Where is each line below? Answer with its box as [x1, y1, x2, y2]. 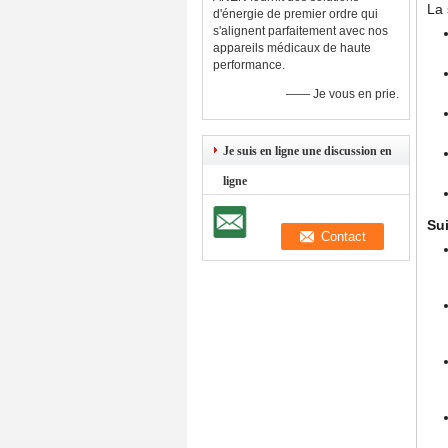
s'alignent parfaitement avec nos [213, 24, 388, 38]
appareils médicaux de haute [213, 41, 371, 55]
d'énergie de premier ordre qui [213, 7, 378, 21]
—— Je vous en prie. [286, 87, 399, 101]
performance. [213, 58, 285, 72]
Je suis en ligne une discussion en [223, 144, 392, 158]
